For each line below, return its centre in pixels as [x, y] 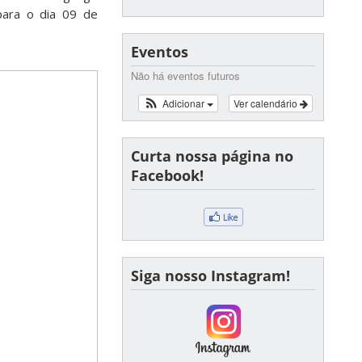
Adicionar [184, 103]
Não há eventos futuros [185, 76]
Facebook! [167, 175]
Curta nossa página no [212, 156]
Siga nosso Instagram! [210, 276]
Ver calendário [267, 103]
